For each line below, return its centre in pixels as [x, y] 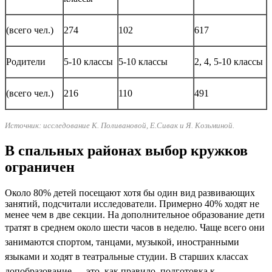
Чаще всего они [232, 228]
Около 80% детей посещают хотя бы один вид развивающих [130, 193]
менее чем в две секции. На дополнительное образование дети [135, 215]
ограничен [40, 167]
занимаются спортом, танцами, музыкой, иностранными [122, 242]
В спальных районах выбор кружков [126, 151]
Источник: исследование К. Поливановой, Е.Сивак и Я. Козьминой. [120, 126]
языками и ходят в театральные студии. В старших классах [127, 257]
